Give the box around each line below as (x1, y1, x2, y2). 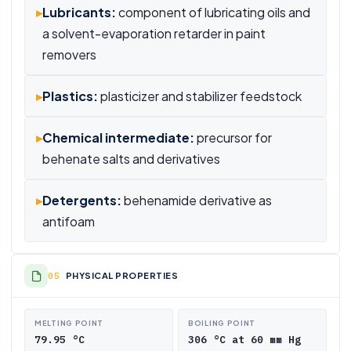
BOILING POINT (188, 319, 256, 327)
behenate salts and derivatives (42, 150, 220, 167)
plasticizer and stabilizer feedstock (98, 88, 302, 104)
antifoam (42, 213, 95, 230)
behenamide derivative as (121, 192, 272, 208)
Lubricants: (42, 4, 116, 20)
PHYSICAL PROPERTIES (65, 270, 178, 280)
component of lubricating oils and (116, 4, 310, 20)
